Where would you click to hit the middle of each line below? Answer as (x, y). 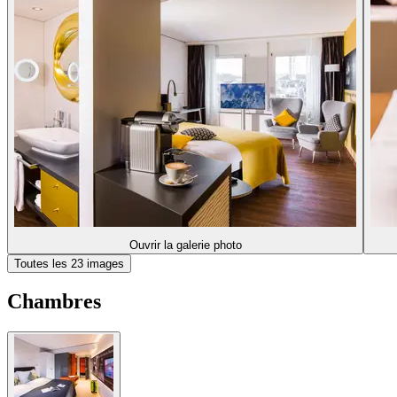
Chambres (54, 302)
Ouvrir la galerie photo (185, 245)
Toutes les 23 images (69, 263)
